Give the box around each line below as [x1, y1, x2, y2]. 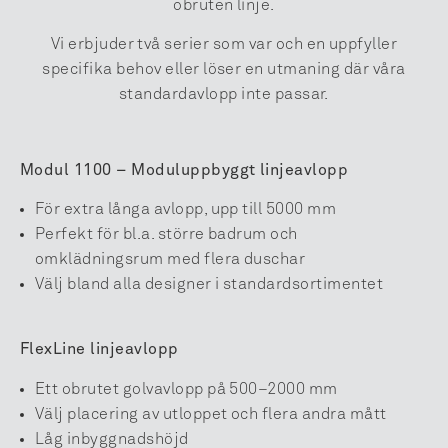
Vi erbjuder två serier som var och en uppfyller [50, 36, 398, 53]
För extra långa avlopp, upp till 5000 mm [35, 201, 337, 218]
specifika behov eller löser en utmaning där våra [42, 61, 406, 78]
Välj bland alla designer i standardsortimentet [35, 276, 384, 293]
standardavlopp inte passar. [119, 86, 329, 103]
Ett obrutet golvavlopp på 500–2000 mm [35, 380, 338, 397]
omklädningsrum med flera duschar [35, 251, 306, 268]
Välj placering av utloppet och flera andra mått [35, 405, 387, 422]
